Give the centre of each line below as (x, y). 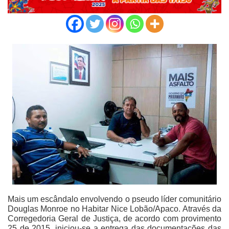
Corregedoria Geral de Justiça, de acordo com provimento (114, 219)
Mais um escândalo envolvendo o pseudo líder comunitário (114, 199)
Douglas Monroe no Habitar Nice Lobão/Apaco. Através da (114, 209)
